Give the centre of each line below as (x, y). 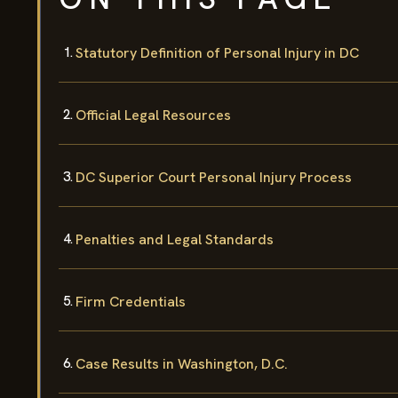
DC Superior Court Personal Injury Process (214, 178)
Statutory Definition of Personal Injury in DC (217, 53)
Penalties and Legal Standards (175, 240)
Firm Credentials (131, 302)
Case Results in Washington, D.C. (182, 364)
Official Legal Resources (153, 115)
